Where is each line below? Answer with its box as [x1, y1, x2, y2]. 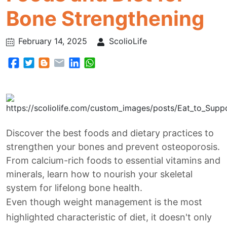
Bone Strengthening [6, 6, 204, 31]
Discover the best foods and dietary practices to [6, 128, 214, 138]
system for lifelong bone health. [6, 182, 142, 193]
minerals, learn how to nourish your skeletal [6, 169, 193, 179]
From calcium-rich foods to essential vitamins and [6, 155, 220, 166]
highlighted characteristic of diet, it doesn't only [6, 212, 212, 222]
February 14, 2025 [18, 36, 87, 46]
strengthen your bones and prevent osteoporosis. [6, 141, 220, 152]
